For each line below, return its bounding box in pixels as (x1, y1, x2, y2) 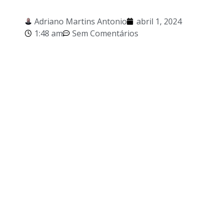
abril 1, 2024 (136, 16, 182, 27)
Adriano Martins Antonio (34, 16, 127, 27)
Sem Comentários (72, 28, 138, 39)
